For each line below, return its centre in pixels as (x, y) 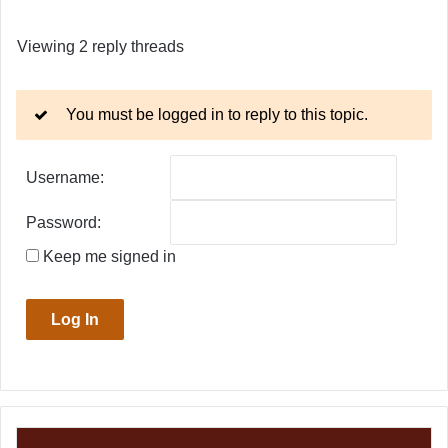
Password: (63, 222)
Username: (65, 177)
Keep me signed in (109, 256)
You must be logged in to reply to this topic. (217, 114)
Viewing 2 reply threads (100, 46)
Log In (75, 319)
